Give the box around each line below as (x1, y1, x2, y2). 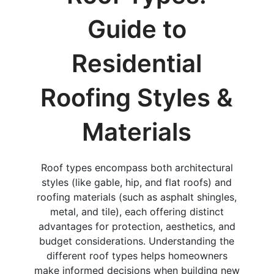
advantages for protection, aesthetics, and (38, 220, 235, 232)
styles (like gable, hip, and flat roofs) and (42, 176, 232, 188)
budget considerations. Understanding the (39, 234, 235, 247)
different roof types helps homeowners (46, 249, 228, 262)
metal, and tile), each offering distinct (50, 205, 224, 218)
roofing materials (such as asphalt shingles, (37, 190, 237, 203)
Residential (72, 48, 202, 78)
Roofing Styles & (40, 82, 234, 113)
